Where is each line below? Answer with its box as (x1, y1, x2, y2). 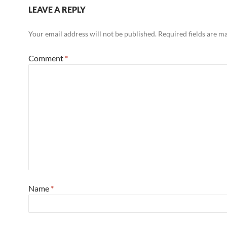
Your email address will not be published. (28, 29, 157, 38)
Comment (28, 53, 65, 63)
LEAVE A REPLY (28, 5, 86, 14)
